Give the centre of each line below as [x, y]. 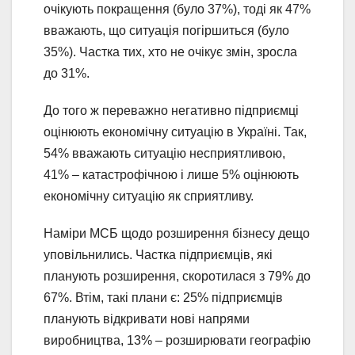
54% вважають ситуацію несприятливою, [164, 153]
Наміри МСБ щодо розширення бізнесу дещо [177, 233]
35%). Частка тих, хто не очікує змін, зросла [170, 52]
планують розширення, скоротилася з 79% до [177, 276]
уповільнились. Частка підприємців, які [158, 254]
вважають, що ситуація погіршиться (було [166, 30]
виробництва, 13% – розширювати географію [177, 340]
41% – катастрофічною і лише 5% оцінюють [171, 174]
